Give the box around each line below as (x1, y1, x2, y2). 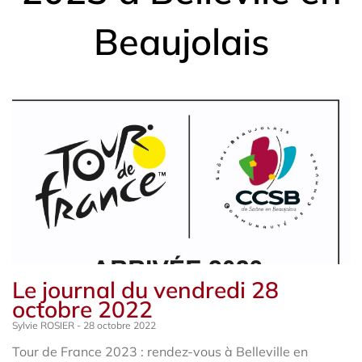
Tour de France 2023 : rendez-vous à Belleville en (12, 343, 308, 360)
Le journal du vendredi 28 (12, 275, 279, 304)
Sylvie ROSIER (12, 318, 77, 331)
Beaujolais (93, 18, 269, 64)
